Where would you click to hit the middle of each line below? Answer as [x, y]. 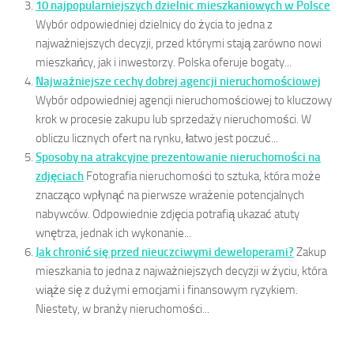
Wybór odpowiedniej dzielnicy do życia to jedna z [154, 25]
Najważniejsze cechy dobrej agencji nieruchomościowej [178, 82]
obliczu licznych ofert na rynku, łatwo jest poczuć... [157, 139]
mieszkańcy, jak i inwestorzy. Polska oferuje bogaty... [164, 63]
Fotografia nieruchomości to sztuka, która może [203, 177]
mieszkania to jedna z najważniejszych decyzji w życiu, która [181, 271]
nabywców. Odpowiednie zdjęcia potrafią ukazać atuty [168, 215]
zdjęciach [60, 177]
